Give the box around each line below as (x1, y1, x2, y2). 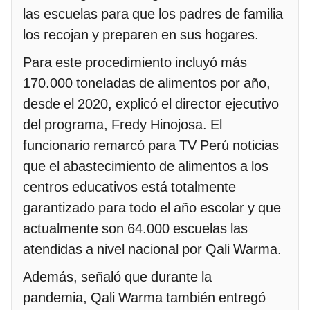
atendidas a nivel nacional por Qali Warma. (23, 240, 282, 257)
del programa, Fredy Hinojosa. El (23, 116, 222, 133)
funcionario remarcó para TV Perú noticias (23, 136, 279, 154)
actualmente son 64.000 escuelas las (23, 219, 248, 237)
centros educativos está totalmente (23, 178, 236, 195)
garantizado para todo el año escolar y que (23, 199, 281, 216)
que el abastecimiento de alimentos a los (23, 157, 268, 174)
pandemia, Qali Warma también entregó (23, 289, 266, 306)
